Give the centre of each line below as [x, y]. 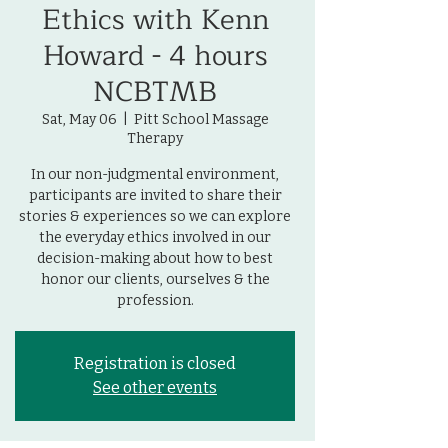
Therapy [155, 138]
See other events [155, 387]
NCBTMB [155, 92]
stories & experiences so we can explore [155, 216]
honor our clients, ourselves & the [155, 279]
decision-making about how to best [155, 258]
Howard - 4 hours [155, 56]
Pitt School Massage [201, 119]
